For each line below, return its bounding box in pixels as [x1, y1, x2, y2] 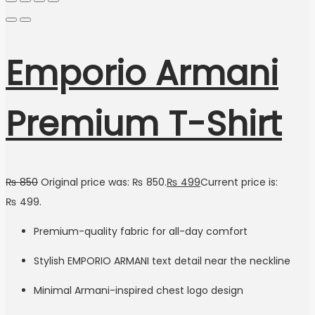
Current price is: [200, 175, 278, 190]
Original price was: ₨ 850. [41, 175, 167, 190]
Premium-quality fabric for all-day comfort [34, 224, 247, 239]
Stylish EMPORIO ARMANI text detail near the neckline [34, 254, 290, 269]
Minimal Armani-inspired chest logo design [34, 283, 243, 298]
